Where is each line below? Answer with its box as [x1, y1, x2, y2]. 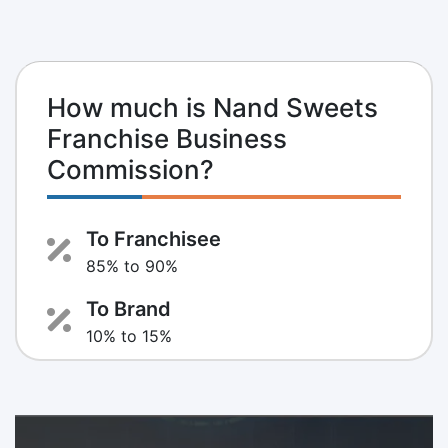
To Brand [86, 296, 171, 321]
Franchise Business [47, 122, 287, 154]
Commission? [47, 153, 214, 185]
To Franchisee [86, 226, 221, 251]
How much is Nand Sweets [47, 91, 378, 123]
